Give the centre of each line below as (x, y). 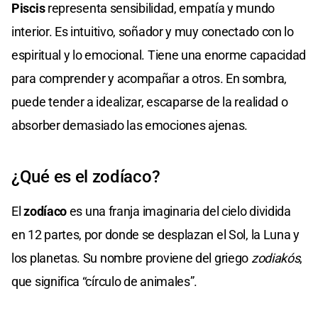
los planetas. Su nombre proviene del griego (131, 258)
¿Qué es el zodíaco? (86, 176)
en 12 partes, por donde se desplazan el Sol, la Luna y (155, 234)
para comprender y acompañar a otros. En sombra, (149, 78)
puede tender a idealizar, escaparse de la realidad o (150, 102)
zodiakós (275, 258)
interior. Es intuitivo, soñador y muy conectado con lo (153, 31)
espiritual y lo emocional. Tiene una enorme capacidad (159, 55)
